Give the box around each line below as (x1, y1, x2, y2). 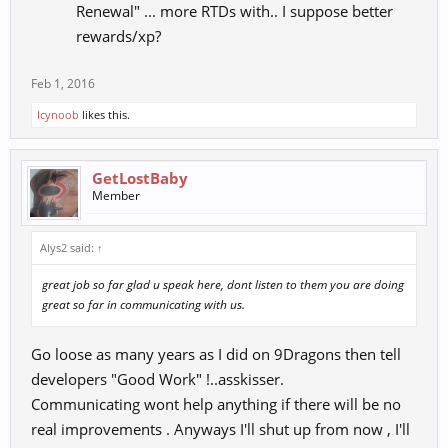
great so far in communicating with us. (42, 296, 245, 314)
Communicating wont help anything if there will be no (31, 394, 401, 415)
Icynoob (37, 107, 79, 123)
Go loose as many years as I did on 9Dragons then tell (31, 344, 401, 365)
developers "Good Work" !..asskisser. (31, 369, 284, 390)
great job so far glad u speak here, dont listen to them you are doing (42, 276, 404, 294)
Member (92, 187, 140, 205)
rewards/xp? (76, 26, 161, 47)
